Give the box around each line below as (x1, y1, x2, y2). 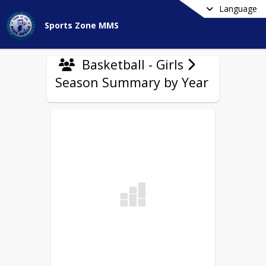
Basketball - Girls (82, 56, 183, 73)
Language (219, 3, 257, 14)
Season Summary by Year (55, 74, 208, 91)
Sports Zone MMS (45, 20, 119, 31)
